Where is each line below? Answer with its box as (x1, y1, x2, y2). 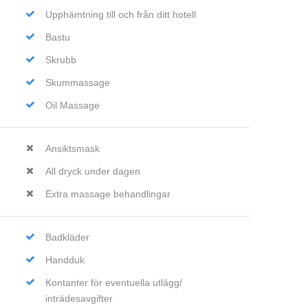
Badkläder (45, 232, 89, 243)
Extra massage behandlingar (45, 188, 170, 199)
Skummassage (45, 77, 110, 88)
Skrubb (45, 54, 76, 65)
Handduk (45, 254, 85, 265)
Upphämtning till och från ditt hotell (45, 9, 196, 20)
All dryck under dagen (45, 166, 140, 177)
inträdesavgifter (45, 293, 113, 304)
